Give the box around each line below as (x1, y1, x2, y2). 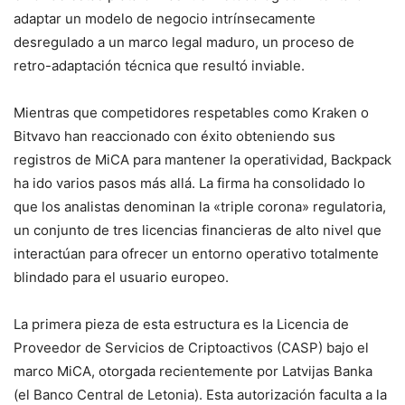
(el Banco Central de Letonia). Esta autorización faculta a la (14, 386, 387, 403)
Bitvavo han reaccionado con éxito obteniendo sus (14, 127, 335, 145)
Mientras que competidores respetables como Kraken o (14, 104, 369, 121)
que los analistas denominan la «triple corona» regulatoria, (14, 198, 386, 215)
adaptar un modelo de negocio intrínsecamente (14, 10, 316, 27)
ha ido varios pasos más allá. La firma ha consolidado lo (14, 174, 365, 192)
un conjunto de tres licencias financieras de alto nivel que (14, 221, 381, 239)
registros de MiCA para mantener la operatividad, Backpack (14, 151, 391, 168)
